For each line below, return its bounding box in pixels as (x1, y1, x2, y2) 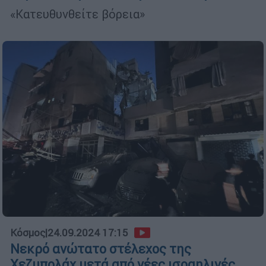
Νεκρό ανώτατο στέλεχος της (10, 241, 191, 258)
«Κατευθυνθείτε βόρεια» (10, 7, 145, 22)
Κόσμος (10, 226, 45, 240)
